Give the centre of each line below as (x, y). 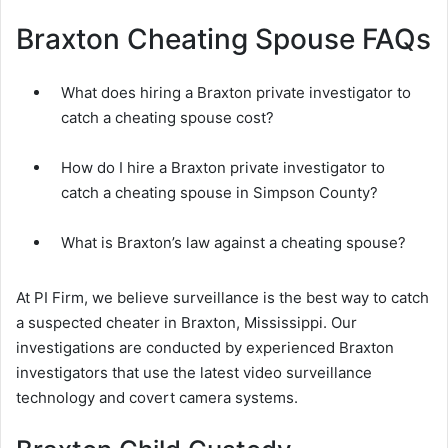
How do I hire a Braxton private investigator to (223, 168)
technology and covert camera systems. (157, 398)
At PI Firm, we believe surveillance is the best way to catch (222, 298)
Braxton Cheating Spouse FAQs (223, 39)
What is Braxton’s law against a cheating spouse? (233, 243)
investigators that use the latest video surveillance (194, 373)
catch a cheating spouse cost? (167, 118)
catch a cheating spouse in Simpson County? (219, 193)
